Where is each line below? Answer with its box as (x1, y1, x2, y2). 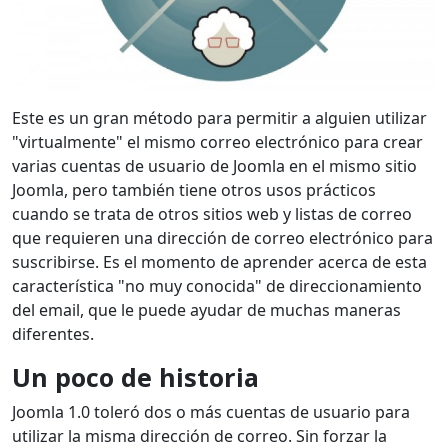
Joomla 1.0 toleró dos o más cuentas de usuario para (12, 400, 410, 423)
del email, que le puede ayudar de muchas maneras (12, 298, 401, 321)
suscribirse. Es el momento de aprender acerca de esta (12, 250, 427, 273)
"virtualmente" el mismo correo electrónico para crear (12, 130, 423, 153)
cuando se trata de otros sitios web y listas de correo (12, 202, 412, 225)
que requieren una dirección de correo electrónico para (12, 226, 433, 249)
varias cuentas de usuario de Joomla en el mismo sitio (12, 154, 417, 177)
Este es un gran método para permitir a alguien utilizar (12, 106, 427, 129)
